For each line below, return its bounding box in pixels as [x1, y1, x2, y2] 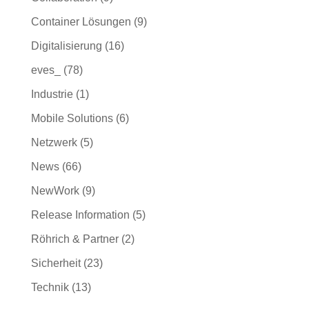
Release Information [30, 209, 130, 221]
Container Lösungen [30, 16, 131, 28]
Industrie [30, 88, 73, 100]
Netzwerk [30, 137, 77, 148]
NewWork [30, 185, 79, 197]
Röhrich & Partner [30, 233, 119, 245]
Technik [30, 281, 69, 293]
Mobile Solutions [30, 112, 113, 124]
